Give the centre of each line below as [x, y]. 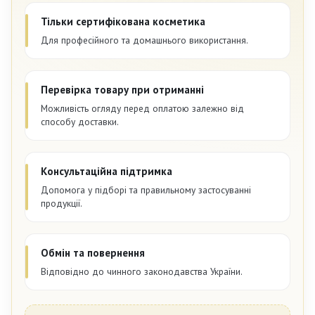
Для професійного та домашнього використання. [144, 40]
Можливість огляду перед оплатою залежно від [142, 109]
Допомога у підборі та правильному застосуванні [146, 190]
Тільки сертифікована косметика [123, 22]
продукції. [62, 204]
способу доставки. [80, 122]
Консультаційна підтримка [107, 172]
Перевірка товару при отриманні [122, 90]
